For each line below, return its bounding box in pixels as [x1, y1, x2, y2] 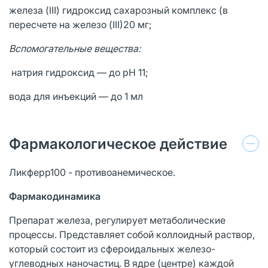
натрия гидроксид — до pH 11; [9, 66, 148, 78]
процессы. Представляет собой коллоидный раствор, [9, 228, 255, 240]
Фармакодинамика [9, 190, 100, 202]
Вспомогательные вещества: [9, 42, 141, 54]
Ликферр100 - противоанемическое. [9, 166, 175, 178]
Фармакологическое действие [9, 135, 227, 153]
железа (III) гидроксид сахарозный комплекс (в [9, 4, 228, 16]
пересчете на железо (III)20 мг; [9, 18, 152, 31]
